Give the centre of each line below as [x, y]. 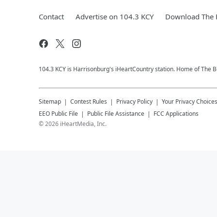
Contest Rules [89, 101]
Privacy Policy [134, 101]
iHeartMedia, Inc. [83, 124]
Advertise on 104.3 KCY [115, 16]
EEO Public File [58, 114]
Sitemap [50, 101]
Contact [51, 16]
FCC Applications [176, 114]
